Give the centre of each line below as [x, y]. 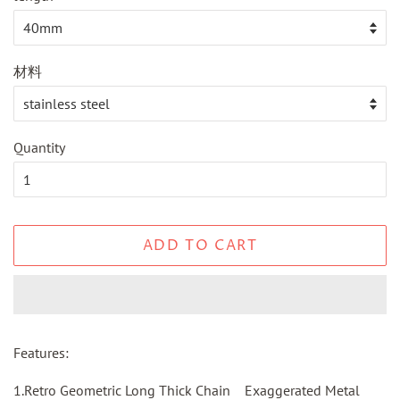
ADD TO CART [200, 245]
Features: [41, 352]
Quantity [39, 147]
